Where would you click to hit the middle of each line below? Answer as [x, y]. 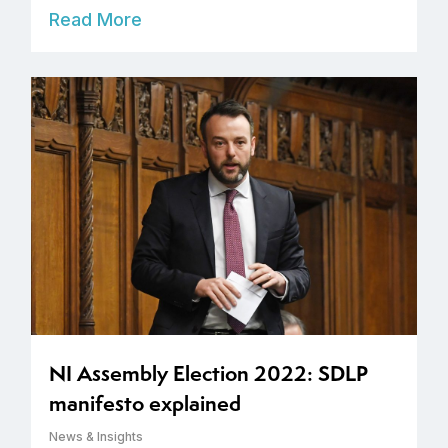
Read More [95, 20]
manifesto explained [145, 403]
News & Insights [96, 436]
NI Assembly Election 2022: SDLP [208, 373]
